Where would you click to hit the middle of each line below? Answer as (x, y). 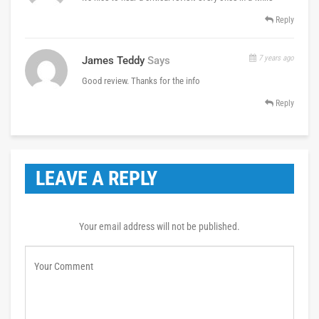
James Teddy (113, 60)
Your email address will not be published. (159, 226)
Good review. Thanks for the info (141, 80)
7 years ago (275, 58)
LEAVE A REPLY (96, 178)
